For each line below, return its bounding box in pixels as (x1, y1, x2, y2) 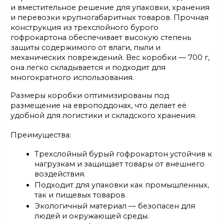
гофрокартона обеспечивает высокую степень (10, 33, 191, 42)
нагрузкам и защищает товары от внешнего (34, 159, 204, 168)
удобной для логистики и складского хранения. (10, 111, 196, 120)
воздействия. (34, 169, 85, 178)
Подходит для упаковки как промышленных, (34, 180, 209, 189)
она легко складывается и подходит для (10, 63, 165, 72)
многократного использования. (10, 73, 134, 82)
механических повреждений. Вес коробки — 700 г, (10, 53, 209, 62)
